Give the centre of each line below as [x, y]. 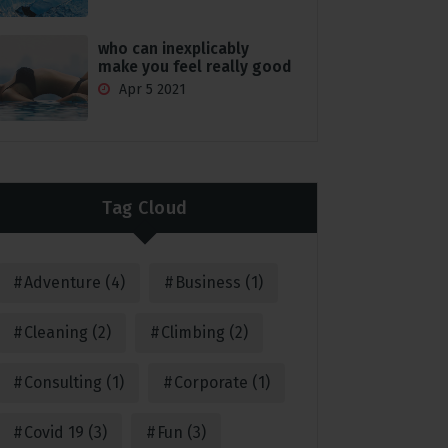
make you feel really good [194, 66]
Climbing [192, 333]
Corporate [210, 383]
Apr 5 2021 [150, 89]
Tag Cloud [145, 207]
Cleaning [55, 333]
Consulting [62, 383]
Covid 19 [53, 433]
